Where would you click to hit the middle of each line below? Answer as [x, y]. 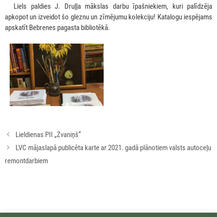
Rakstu [14, 133]
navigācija [18, 144]
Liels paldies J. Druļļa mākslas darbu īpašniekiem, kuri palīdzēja [113, 6]
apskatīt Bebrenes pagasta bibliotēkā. [57, 27]
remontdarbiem [26, 161]
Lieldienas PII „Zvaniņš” [48, 135]
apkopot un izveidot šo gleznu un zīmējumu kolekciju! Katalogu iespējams [108, 17]
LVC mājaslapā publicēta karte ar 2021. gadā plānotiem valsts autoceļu [113, 148]
